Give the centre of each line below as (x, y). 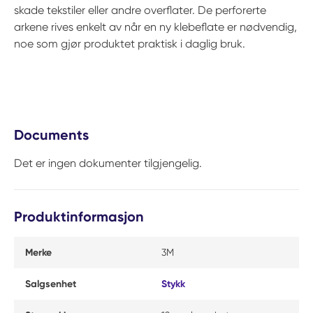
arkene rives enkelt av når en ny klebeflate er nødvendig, (155, 27)
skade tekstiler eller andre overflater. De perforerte (140, 10)
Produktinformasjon (79, 217)
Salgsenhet (51, 284)
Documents (51, 135)
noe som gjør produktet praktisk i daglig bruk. (130, 44)
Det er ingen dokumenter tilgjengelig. (108, 163)
